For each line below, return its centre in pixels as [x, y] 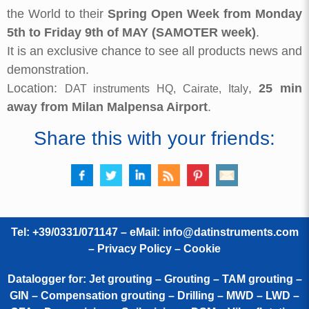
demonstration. [48, 70]
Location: [36, 89]
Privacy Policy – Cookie [159, 248]
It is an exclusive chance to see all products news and [154, 51]
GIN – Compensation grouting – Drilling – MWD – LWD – [154, 295]
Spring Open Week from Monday [205, 14]
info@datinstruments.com [230, 232]
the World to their [57, 14]
